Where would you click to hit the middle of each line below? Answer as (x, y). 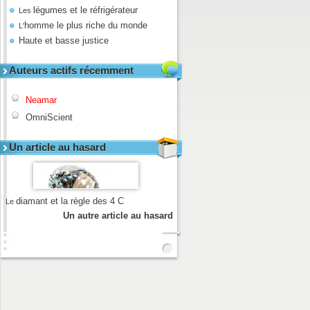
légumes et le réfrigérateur (85, 10)
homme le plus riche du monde (86, 25)
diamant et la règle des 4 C (70, 201)
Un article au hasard (57, 147)
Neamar (41, 100)
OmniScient (49, 117)
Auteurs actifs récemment (71, 70)
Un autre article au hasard (118, 216)
